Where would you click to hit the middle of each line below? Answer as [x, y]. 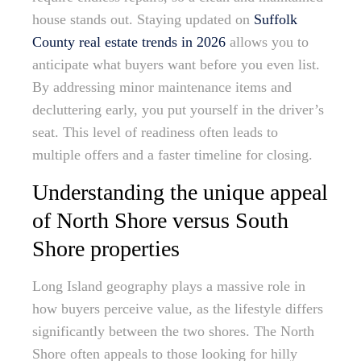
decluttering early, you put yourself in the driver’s [178, 110]
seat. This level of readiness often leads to [155, 133]
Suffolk [276, 20]
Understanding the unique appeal [180, 193]
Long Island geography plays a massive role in [169, 286]
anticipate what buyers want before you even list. [176, 65]
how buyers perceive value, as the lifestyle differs [178, 309]
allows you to [267, 42]
